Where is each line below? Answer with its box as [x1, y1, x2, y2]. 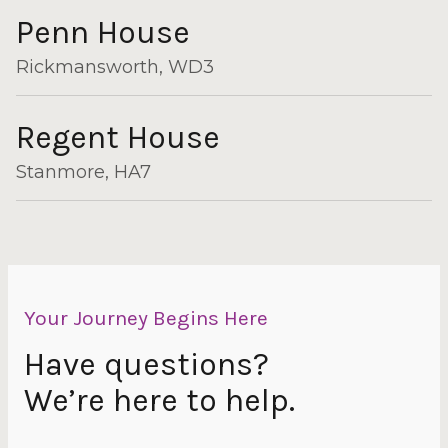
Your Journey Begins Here [24, 306, 268, 330]
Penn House [16, 14, 190, 51]
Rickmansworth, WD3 [16, 56, 214, 78]
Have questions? [24, 346, 269, 383]
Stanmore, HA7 [16, 161, 151, 183]
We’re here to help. [24, 382, 295, 419]
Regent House [16, 119, 220, 156]
